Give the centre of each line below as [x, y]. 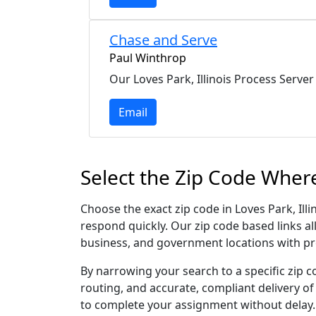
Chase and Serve [163, 40]
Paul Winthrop [148, 58]
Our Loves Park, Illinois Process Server [212, 79]
